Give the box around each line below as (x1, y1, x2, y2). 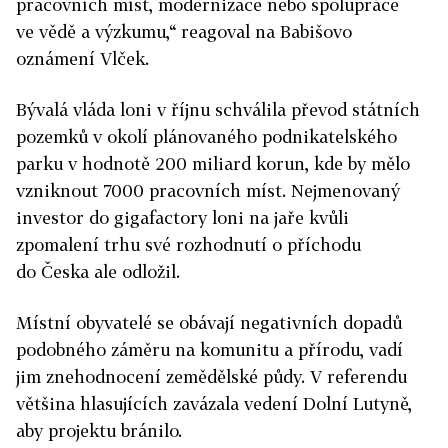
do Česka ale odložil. (16, 261, 180, 282)
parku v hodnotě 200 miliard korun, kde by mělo (16, 153, 410, 174)
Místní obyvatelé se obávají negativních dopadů (16, 312, 402, 333)
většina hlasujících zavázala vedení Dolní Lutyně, (16, 393, 412, 414)
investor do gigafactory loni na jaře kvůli (16, 207, 349, 228)
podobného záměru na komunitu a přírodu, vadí (16, 339, 403, 360)
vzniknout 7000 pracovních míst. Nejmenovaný (16, 180, 400, 201)
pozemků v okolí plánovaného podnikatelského (16, 126, 397, 147)
